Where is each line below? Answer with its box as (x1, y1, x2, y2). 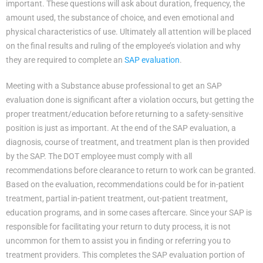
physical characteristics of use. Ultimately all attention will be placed (6, 26, 251, 36)
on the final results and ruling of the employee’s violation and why (6, 41, 241, 50)
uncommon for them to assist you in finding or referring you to (6, 235, 231, 245)
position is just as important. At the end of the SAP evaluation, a (6, 123, 236, 133)
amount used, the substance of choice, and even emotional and (6, 12, 234, 22)
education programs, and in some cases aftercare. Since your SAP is (6, 207, 252, 217)
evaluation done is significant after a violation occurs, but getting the (6, 95, 254, 104)
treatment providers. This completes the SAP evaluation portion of (6, 249, 245, 259)
